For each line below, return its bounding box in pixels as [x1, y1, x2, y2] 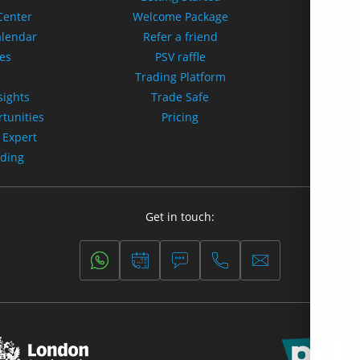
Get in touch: [145, 208, 215, 224]
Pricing [162, 109, 198, 125]
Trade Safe [151, 89, 209, 104]
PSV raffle [154, 49, 206, 64]
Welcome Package [132, 9, 228, 24]
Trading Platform [134, 69, 226, 84]
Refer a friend [142, 29, 218, 44]
